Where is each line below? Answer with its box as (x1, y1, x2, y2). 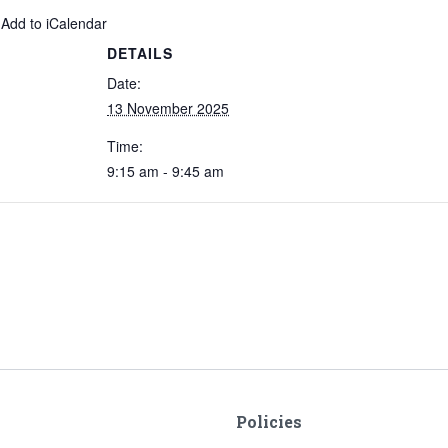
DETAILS (107, 43, 173, 63)
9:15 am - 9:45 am (107, 161, 224, 181)
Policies (236, 410, 302, 432)
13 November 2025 (107, 98, 229, 118)
